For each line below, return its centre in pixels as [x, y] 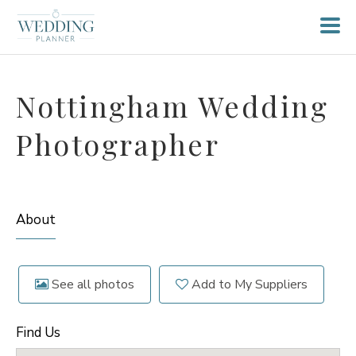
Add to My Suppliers [248, 284]
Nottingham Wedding [172, 106]
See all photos [91, 284]
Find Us [38, 333]
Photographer [118, 144]
